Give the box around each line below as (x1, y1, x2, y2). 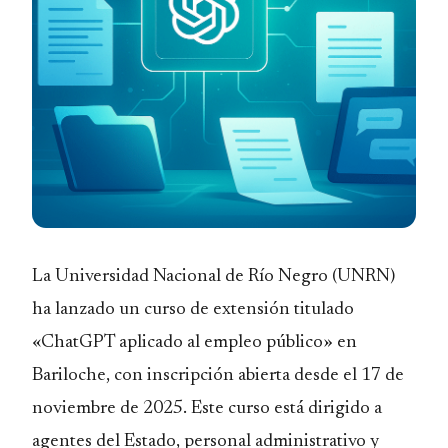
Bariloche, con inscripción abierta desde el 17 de (32, 366, 404, 385)
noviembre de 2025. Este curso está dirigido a (32, 399, 382, 418)
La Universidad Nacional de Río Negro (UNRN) (32, 267, 395, 286)
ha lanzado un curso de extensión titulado (32, 300, 354, 319)
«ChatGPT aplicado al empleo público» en (32, 333, 357, 352)
